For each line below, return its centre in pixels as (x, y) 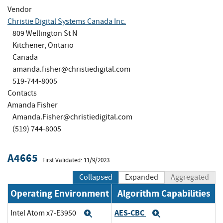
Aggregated (190, 177)
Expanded (142, 177)
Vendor (20, 9)
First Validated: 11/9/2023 (76, 160)
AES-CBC (130, 213)
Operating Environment (60, 194)
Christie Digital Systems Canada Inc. (67, 21)
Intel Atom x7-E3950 (44, 213)
